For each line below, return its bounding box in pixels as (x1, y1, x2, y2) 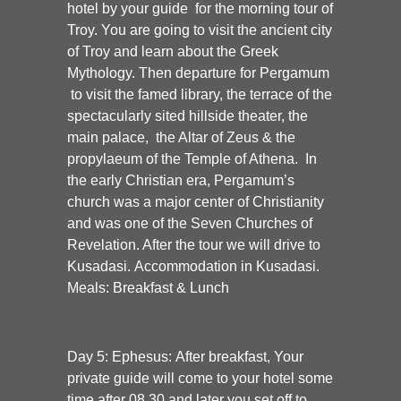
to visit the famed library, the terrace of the (67, 87, 332, 103)
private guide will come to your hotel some (67, 371, 333, 387)
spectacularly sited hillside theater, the (67, 108, 308, 124)
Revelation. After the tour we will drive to (67, 237, 320, 253)
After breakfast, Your (175, 349, 303, 365)
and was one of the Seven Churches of (67, 216, 312, 232)
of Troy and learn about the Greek (67, 44, 278, 60)
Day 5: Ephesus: (67, 349, 175, 365)
